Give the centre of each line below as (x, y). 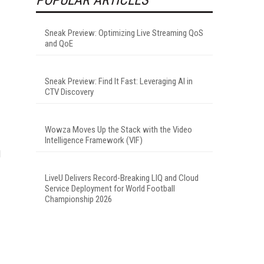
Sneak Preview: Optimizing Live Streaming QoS (124, 33)
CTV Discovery (69, 92)
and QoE (59, 43)
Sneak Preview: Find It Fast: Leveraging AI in (119, 81)
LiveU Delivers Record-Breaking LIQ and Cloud (122, 178)
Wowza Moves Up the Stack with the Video (118, 129)
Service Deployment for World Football (110, 188)
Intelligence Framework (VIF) (94, 140)
